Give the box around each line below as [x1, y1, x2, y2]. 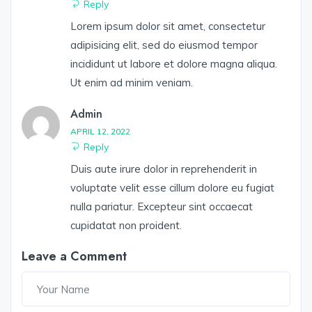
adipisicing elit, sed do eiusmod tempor [70, 38, 258, 52]
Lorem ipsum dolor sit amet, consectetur [70, 19, 265, 33]
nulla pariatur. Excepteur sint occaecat [70, 200, 253, 214]
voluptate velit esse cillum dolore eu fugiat [70, 181, 274, 195]
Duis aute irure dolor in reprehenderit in [70, 162, 257, 176]
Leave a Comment [22, 247, 127, 266]
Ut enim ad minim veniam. [70, 76, 193, 90]
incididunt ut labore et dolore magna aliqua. [70, 57, 277, 71]
